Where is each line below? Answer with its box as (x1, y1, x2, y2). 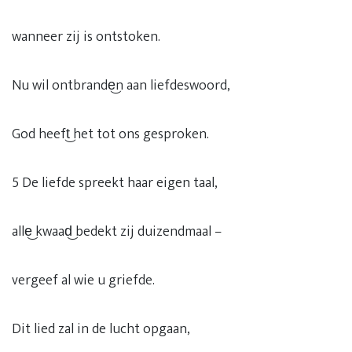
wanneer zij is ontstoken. (12, 25, 160, 49)
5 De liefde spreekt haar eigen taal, (12, 171, 218, 195)
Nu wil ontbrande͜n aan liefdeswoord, (12, 74, 230, 97)
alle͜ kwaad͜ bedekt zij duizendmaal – (12, 220, 222, 244)
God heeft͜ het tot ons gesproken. (12, 123, 209, 146)
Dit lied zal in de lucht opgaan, (12, 317, 190, 341)
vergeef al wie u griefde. (12, 269, 155, 292)
